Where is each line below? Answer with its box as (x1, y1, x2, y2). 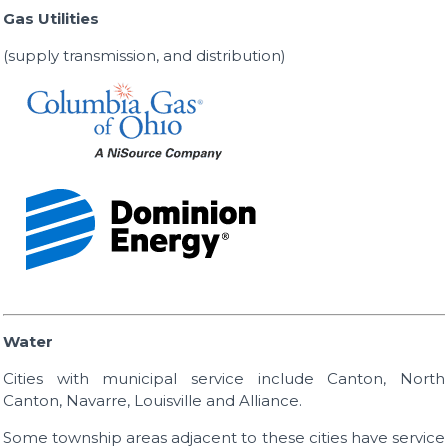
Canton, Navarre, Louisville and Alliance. (3, 391, 303, 411)
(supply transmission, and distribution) (3, 46, 287, 66)
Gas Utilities (3, 9, 100, 29)
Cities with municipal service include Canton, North (3, 369, 445, 389)
